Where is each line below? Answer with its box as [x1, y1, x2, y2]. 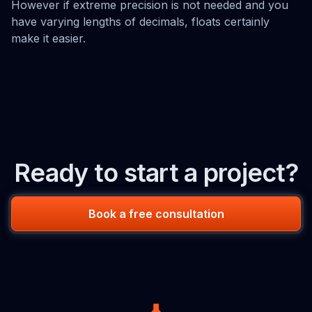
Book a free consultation [88, 207, 224, 221]
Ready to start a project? [14, 157, 298, 188]
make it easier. [11, 31, 86, 45]
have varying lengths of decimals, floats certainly [11, 15, 270, 29]
